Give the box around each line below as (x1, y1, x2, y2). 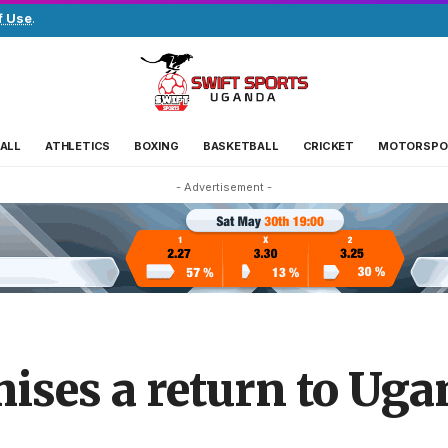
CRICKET (302, 138, 355, 153)
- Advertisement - (176, 179, 272, 194)
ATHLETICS (45, 138, 111, 153)
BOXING (134, 138, 179, 153)
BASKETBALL (202, 138, 279, 153)
